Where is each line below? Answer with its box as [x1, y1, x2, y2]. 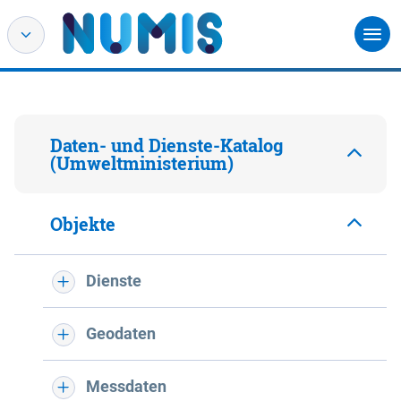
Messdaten [86, 377, 166, 396]
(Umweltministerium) [50, 151, 234, 175]
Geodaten [86, 324, 156, 343]
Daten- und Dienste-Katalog [50, 133, 283, 157]
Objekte [50, 212, 115, 235]
